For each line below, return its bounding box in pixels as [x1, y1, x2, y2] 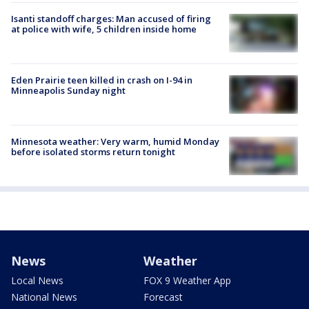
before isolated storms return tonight [11, 146, 175, 159]
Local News [11, 274, 63, 288]
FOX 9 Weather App [143, 274, 231, 288]
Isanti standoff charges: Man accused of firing [11, 12, 211, 25]
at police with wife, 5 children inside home [11, 22, 197, 35]
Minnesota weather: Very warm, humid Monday [11, 135, 219, 148]
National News [11, 290, 77, 304]
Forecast [143, 290, 183, 304]
